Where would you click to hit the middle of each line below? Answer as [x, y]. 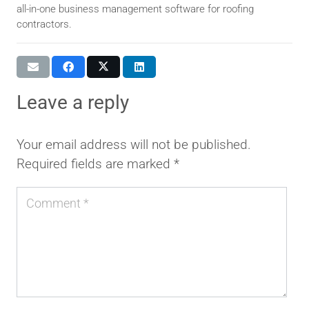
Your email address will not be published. [134, 145]
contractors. [44, 24]
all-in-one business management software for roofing [135, 9]
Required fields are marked [95, 164]
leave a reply [80, 103]
